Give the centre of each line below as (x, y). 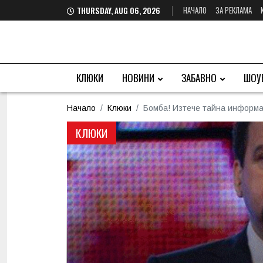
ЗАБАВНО (199, 78)
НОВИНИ (138, 78)
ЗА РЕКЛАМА (234, 10)
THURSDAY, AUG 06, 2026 (119, 11)
